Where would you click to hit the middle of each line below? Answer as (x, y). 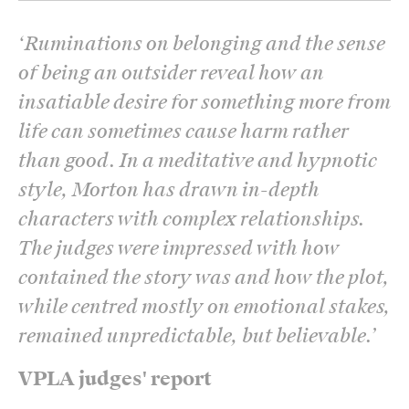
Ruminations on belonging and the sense (205, 43)
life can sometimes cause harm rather (184, 131)
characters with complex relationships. (192, 219)
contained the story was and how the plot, (204, 277)
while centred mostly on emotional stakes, (204, 306)
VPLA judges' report (115, 378)
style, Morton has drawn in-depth (169, 189)
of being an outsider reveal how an (171, 73)
